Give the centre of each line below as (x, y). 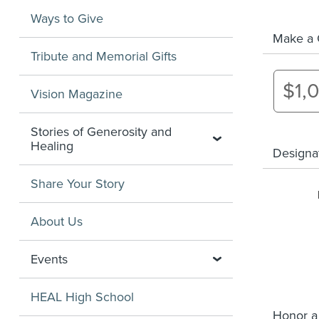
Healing (52, 146)
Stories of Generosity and (101, 132)
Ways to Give (67, 19)
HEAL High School (82, 297)
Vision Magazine (77, 94)
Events (49, 259)
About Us (57, 221)
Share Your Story (78, 184)
